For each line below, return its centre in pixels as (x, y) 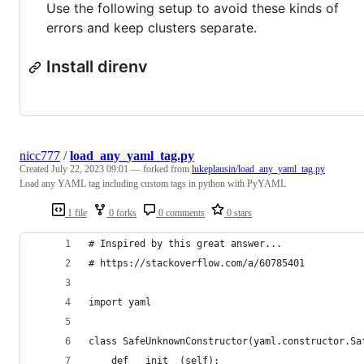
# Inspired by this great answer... (185, 244)
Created (35, 169)
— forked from (161, 169)
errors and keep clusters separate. (152, 28)
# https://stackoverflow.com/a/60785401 (197, 264)
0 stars (238, 213)
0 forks (121, 213)
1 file (76, 213)
